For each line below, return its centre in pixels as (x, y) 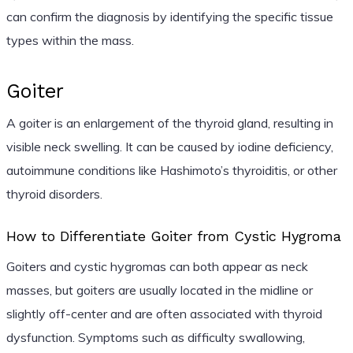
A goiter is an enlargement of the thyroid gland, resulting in (169, 123)
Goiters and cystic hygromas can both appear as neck (157, 266)
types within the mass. (70, 40)
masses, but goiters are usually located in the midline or (159, 290)
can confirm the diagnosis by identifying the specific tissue (169, 16)
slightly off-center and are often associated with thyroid (164, 313)
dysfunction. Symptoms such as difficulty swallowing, (155, 337)
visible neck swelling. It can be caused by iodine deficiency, (169, 146)
